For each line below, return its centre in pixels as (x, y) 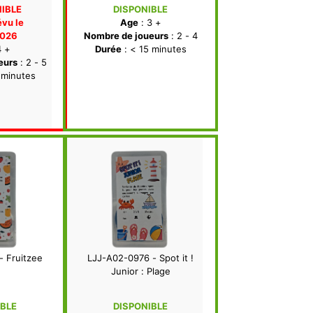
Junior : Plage (140, 271)
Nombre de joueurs (126, 36)
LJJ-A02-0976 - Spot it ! (140, 258)
